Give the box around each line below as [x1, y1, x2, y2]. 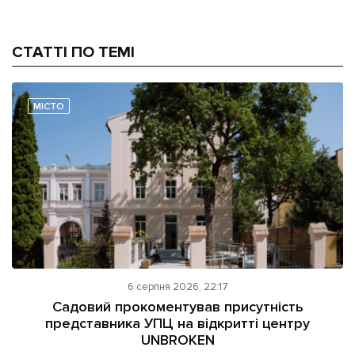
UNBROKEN [140, 330, 215, 349]
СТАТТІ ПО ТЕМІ [12, 42, 135, 62]
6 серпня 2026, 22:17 [127, 280, 228, 293]
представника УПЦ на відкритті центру [45, 314, 310, 332]
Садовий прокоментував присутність [52, 297, 303, 315]
